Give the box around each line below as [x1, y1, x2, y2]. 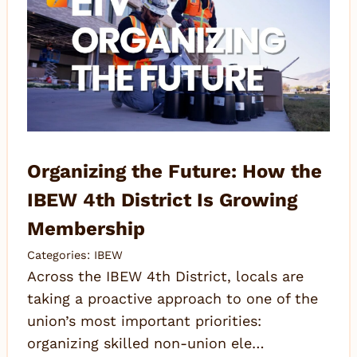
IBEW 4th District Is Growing [27, 189, 297, 211]
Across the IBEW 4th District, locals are [27, 268, 304, 284]
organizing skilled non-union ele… [27, 335, 265, 351]
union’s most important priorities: [27, 312, 261, 329]
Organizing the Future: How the [27, 160, 322, 182]
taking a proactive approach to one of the [27, 290, 318, 307]
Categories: [27, 249, 94, 261]
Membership [27, 218, 145, 240]
